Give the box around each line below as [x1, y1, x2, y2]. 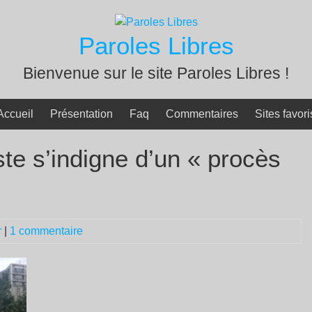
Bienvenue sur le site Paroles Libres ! [23, 64, 289, 82]
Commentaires [166, 108, 238, 120]
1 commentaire [10, 225, 83, 237]
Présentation [50, 108, 113, 120]
